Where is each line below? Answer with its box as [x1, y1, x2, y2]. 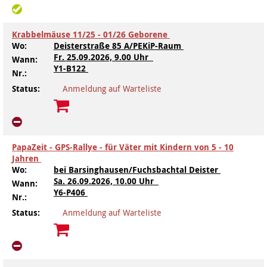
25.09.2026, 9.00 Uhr [64, 51, 153, 63]
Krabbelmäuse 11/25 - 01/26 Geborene [12, 29, 170, 40]
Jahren [12, 153, 41, 164]
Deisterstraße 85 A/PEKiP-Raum [54, 40, 184, 51]
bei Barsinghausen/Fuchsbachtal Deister [54, 164, 221, 175]
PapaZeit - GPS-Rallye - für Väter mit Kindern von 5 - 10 [12, 141, 234, 153]
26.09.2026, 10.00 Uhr [65, 175, 159, 187]
